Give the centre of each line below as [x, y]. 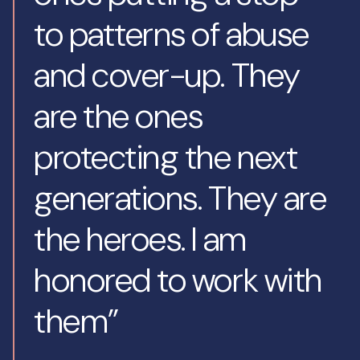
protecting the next [166, 157]
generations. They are [180, 198]
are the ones [119, 116]
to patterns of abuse [172, 34]
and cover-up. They [167, 75]
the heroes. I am [140, 239]
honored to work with [178, 280]
